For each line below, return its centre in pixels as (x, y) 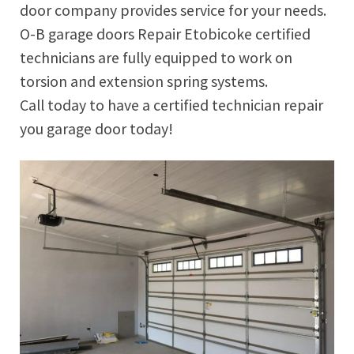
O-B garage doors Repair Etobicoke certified (165, 34)
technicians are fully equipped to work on (156, 57)
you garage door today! (96, 128)
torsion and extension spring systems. (144, 81)
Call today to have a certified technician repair (171, 105)
